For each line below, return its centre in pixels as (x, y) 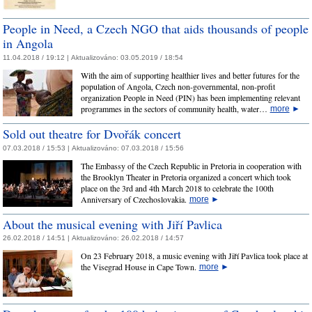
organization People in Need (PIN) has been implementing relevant (190, 97)
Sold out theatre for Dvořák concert (92, 133)
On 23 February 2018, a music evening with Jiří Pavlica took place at (194, 256)
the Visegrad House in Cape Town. (140, 267)
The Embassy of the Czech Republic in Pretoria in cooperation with (191, 165)
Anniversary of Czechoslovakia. (135, 199)
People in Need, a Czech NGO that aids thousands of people (156, 29)
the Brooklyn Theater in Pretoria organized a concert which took (186, 177)
